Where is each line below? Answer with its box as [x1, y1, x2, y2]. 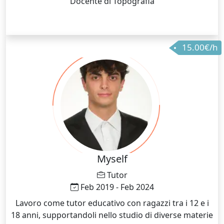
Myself [96, 151, 127, 165]
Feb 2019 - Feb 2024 [78, 181, 154, 192]
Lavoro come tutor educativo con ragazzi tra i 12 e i [15, 197, 209, 208]
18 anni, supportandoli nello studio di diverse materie [11, 209, 213, 220]
